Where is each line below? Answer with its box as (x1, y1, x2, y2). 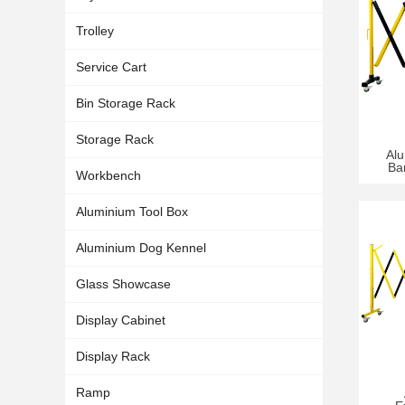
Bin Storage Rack (76, 96, 175, 110)
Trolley (76, 24, 114, 38)
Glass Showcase (76, 277, 171, 291)
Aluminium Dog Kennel (76, 240, 206, 255)
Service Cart (76, 60, 146, 74)
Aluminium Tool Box (76, 204, 188, 219)
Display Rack (76, 349, 150, 363)
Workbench (76, 168, 141, 183)
